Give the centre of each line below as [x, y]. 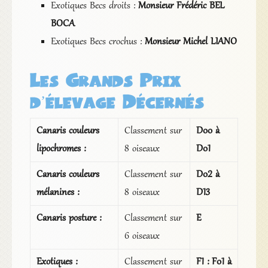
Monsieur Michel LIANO [191, 42]
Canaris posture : [68, 219]
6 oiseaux [142, 237]
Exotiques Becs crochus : [98, 42]
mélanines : [57, 193]
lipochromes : [61, 149]
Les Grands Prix [105, 80]
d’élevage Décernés [117, 101]
